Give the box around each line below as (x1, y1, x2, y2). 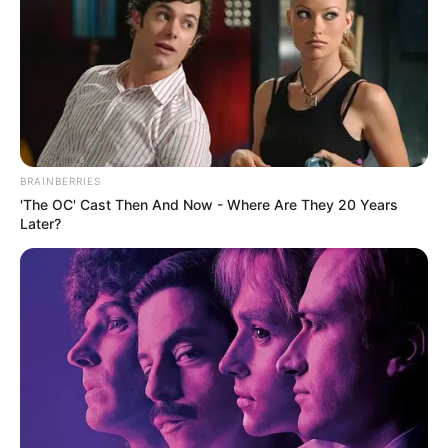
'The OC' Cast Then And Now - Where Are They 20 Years (20, 196, 398, 214)
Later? (20, 215, 61, 233)
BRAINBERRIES (20, 175, 101, 188)
